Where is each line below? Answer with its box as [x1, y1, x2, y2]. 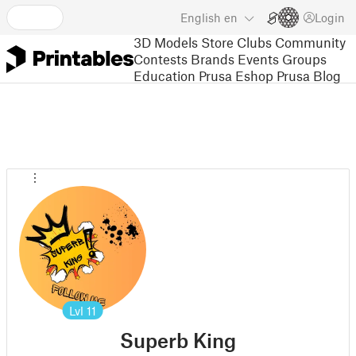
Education [133, 67, 195, 83]
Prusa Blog [277, 67, 341, 83]
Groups [282, 50, 327, 67]
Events [238, 50, 279, 67]
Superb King [120, 328, 236, 352]
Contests [133, 50, 188, 67]
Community [275, 33, 346, 50]
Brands [191, 50, 234, 67]
